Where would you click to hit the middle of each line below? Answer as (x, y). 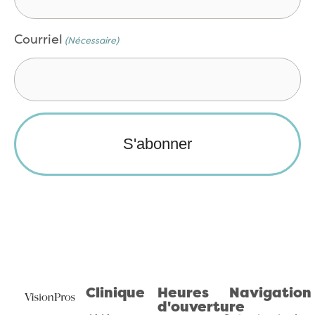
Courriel (38, 40)
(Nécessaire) (92, 41)
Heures (183, 294)
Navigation (270, 294)
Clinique (115, 294)
